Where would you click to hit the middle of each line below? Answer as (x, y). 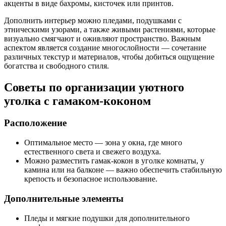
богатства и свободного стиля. (56, 66)
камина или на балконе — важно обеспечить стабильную (123, 170)
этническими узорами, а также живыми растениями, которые (110, 29)
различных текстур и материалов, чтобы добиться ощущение (109, 56)
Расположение (35, 123)
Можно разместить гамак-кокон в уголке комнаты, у (114, 161)
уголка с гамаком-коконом (77, 101)
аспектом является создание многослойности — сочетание (105, 47)
